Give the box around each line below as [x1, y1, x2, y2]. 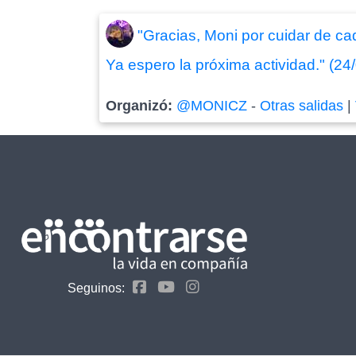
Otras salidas [260, 97, 344, 114]
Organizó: [106, 97, 177, 114]
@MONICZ [176, 97, 248, 114]
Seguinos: [68, 281, 125, 295]
